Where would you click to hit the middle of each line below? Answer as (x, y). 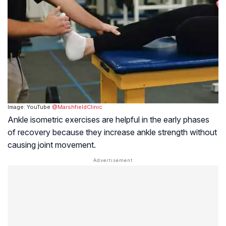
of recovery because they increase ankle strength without (112, 132)
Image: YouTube (30, 107)
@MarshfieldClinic (77, 107)
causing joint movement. (52, 145)
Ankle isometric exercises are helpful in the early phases (108, 120)
